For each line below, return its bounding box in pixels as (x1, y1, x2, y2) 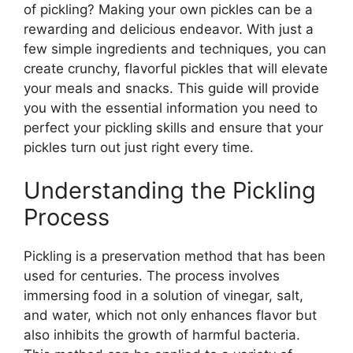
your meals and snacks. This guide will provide (24, 80, 319, 96)
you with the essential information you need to (24, 99, 318, 116)
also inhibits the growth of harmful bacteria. (24, 327, 300, 343)
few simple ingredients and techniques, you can (24, 40, 326, 57)
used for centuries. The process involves (24, 268, 280, 284)
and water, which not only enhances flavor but (24, 307, 317, 323)
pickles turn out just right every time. (24, 139, 254, 155)
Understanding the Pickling (24, 176, 316, 204)
